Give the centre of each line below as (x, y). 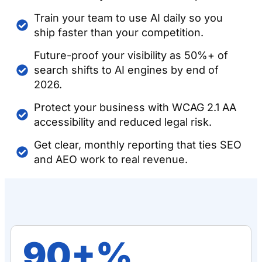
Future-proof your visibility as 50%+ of (131, 56)
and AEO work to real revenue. (111, 160)
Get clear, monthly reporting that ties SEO (138, 145)
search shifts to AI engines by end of (126, 70)
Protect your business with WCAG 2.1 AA (135, 108)
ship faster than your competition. (119, 33)
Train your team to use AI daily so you (128, 18)
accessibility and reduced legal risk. (123, 122)
